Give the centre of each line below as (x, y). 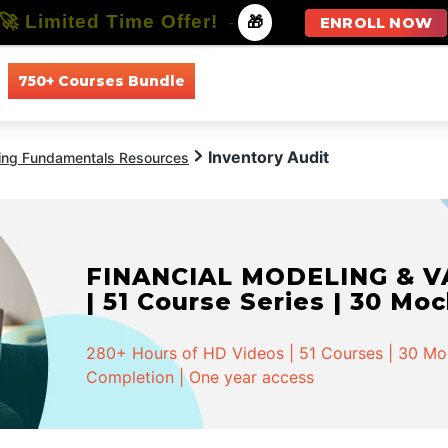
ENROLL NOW (376, 23)
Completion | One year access (200, 377)
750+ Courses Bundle (101, 80)
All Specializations (381, 80)
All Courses (252, 80)
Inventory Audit (268, 157)
